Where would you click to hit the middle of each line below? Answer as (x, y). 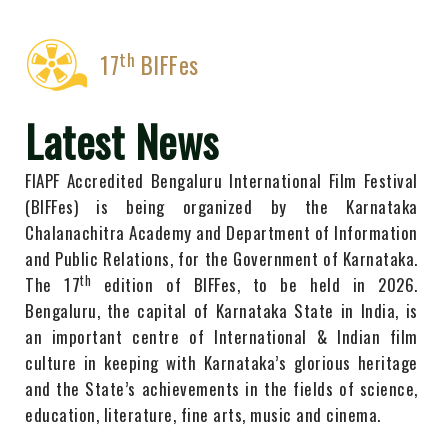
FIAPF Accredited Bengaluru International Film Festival (221, 181)
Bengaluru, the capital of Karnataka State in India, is (221, 311)
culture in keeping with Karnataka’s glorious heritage (221, 363)
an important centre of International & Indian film (221, 337)
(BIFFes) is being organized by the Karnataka (221, 207)
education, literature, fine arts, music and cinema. (203, 415)
